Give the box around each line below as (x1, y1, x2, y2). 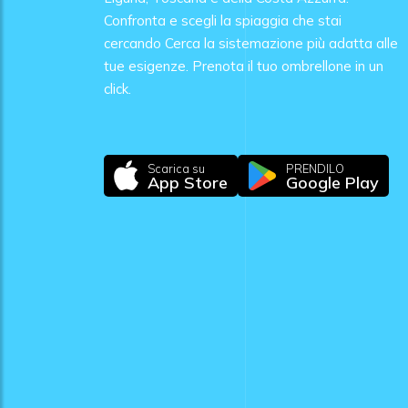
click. (104, 79, 131, 97)
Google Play (286, 171, 380, 193)
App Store (148, 171, 229, 193)
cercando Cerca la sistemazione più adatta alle (104, 34, 398, 52)
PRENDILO (286, 160, 345, 176)
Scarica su (148, 160, 206, 176)
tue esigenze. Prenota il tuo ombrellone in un (104, 56, 383, 75)
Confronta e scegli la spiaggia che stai (104, 11, 342, 29)
